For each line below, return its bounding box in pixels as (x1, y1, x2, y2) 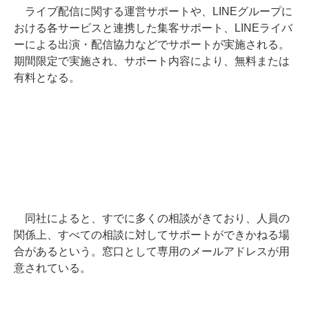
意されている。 (14, 262, 91, 274)
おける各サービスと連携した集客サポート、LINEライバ (14, 22, 292, 34)
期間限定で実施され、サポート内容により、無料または (14, 55, 290, 67)
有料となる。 (14, 72, 80, 83)
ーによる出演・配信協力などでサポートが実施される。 (14, 39, 290, 50)
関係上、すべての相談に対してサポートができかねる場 (14, 229, 290, 241)
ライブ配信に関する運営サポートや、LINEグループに (14, 6, 292, 17)
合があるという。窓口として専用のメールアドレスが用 (14, 246, 290, 257)
